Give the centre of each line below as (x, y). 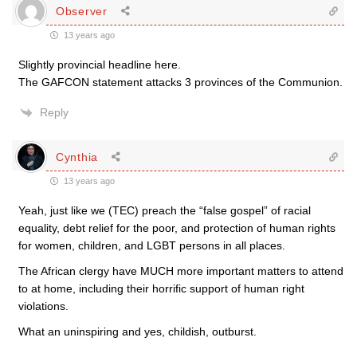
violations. (43, 306)
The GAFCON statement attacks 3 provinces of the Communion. (180, 82)
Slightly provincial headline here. (100, 65)
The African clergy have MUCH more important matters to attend (181, 271)
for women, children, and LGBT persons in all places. (152, 245)
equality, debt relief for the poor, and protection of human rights (177, 228)
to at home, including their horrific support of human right (161, 288)
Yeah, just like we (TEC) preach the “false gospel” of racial (165, 210)
